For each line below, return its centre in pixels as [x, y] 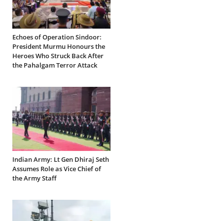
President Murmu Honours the [59, 47]
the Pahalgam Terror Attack [55, 65]
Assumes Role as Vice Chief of [57, 169]
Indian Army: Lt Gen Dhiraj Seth [61, 160]
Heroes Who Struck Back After [58, 56]
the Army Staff [34, 178]
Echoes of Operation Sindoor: [57, 37]
